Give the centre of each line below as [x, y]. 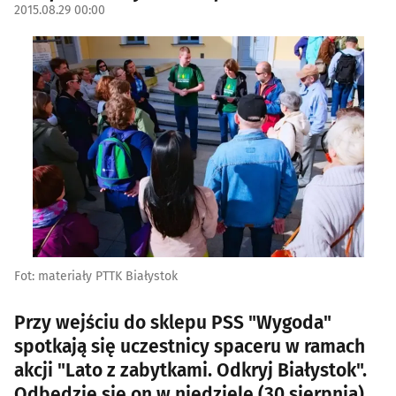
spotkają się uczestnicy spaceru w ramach [190, 346]
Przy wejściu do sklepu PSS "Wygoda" [173, 323]
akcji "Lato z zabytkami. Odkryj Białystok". [190, 370]
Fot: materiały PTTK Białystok [96, 276]
